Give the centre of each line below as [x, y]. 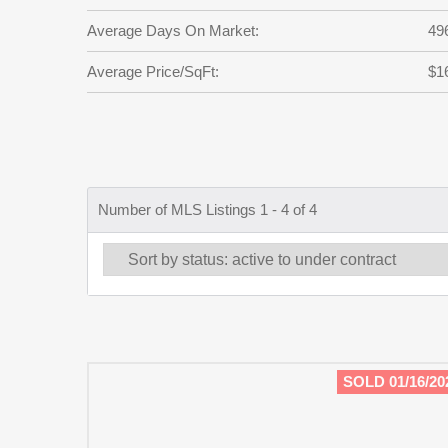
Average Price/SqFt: [153, 71]
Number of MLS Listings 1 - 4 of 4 [207, 210]
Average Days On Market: [173, 30]
